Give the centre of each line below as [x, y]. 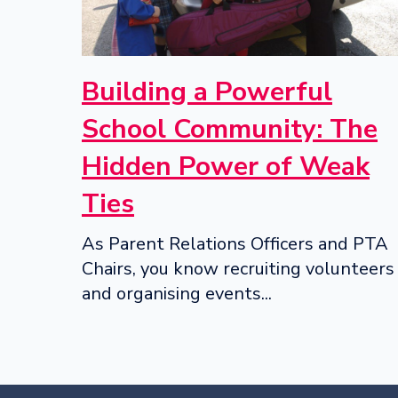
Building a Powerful [207, 92]
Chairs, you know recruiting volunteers [238, 268]
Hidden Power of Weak [226, 166]
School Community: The [230, 129]
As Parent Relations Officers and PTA [235, 243]
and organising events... [177, 293]
